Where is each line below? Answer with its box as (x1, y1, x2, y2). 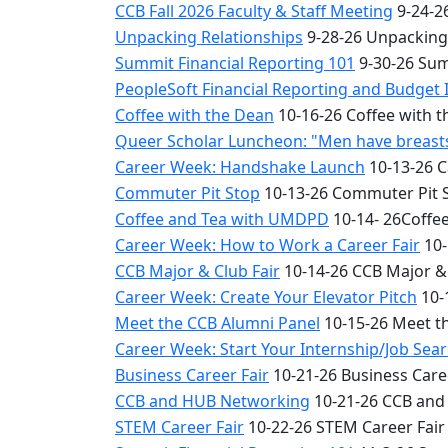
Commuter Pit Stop (115, 182, 260, 204)
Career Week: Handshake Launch (115, 156, 365, 178)
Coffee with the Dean (115, 104, 274, 126)
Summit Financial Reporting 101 (115, 52, 355, 74)
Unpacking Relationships (115, 26, 303, 48)
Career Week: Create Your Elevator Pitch (115, 286, 417, 308)
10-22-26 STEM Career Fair (244, 416, 445, 438)
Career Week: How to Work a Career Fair (115, 234, 420, 256)
